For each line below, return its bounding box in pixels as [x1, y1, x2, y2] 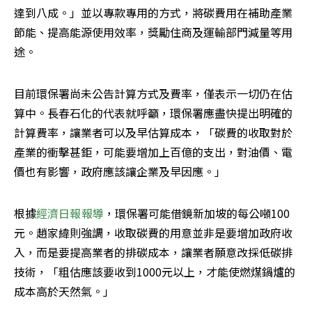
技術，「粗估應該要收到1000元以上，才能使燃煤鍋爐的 [14, 263, 295, 281]
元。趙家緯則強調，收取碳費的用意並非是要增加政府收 [14, 224, 292, 242]
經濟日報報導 [36, 205, 104, 222]
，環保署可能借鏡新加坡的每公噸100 [103, 205, 290, 222]
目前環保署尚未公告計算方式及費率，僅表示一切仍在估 [14, 85, 292, 102]
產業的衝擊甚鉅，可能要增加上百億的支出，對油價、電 [14, 143, 292, 161]
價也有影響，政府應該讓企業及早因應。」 [14, 163, 226, 180]
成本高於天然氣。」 [14, 283, 114, 300]
